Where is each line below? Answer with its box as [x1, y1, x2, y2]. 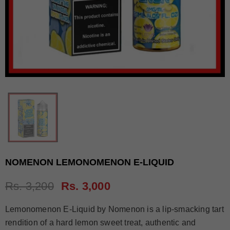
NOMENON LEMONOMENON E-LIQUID [5, 157, 174, 167]
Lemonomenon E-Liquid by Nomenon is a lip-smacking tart [5, 205, 224, 214]
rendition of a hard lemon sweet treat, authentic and [5, 218, 196, 227]
